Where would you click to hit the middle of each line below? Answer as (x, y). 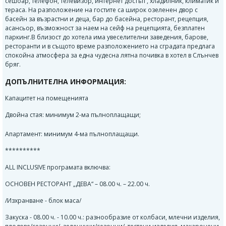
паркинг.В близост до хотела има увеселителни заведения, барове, (107, 37)
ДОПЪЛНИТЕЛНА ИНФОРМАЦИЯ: (66, 81)
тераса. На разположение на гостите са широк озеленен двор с (101, 10)
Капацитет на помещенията (47, 98)
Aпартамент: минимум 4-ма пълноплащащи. (72, 134)
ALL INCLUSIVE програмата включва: (58, 167)
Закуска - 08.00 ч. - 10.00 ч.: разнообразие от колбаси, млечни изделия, (112, 217)
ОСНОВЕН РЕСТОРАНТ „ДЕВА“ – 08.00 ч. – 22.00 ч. (77, 184)
